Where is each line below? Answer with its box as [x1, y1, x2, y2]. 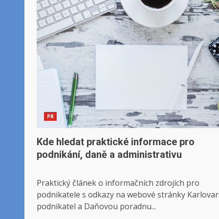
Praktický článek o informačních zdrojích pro [37, 177, 199, 188]
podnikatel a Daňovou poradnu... [37, 201, 156, 212]
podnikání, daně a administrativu [37, 149, 182, 160]
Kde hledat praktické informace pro [37, 136, 195, 148]
